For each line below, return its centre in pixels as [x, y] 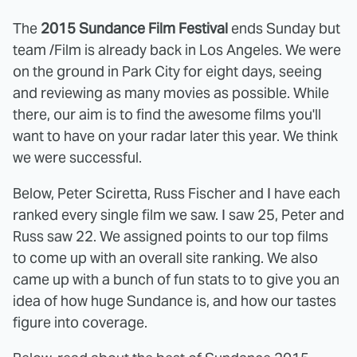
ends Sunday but [284, 28]
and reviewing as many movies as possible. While [171, 92]
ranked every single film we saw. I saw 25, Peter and [178, 214]
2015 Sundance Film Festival [134, 28]
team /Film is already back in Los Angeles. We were [177, 49]
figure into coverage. [80, 322]
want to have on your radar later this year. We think [175, 135]
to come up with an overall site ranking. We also [165, 257]
